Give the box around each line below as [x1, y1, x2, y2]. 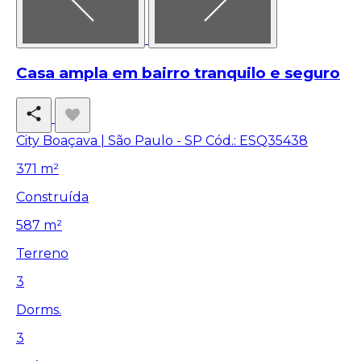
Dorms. [16, 301, 61, 317]
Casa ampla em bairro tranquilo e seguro [16, 63, 340, 82]
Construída [16, 189, 89, 205]
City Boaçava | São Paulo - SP [16, 132, 202, 148]
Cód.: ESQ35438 [205, 132, 308, 148]
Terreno [16, 245, 68, 261]
